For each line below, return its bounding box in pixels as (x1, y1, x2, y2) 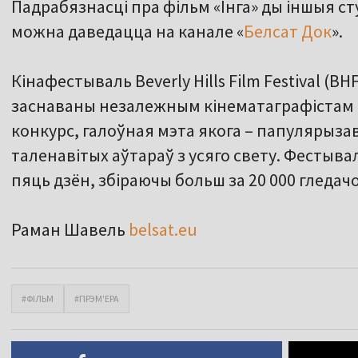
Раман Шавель (11, 218, 125, 241)
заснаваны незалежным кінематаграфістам (11, 94, 354, 117)
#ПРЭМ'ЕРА (74, 292, 119, 305)
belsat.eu (125, 218, 197, 241)
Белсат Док (244, 20, 332, 43)
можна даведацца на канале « (11, 20, 244, 43)
